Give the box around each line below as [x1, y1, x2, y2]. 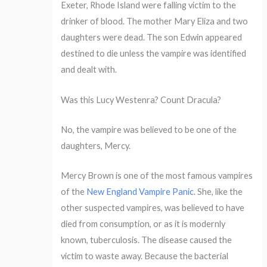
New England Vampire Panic [86, 187, 194, 197]
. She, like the [194, 187, 243, 197]
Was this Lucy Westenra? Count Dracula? [61, 94, 222, 105]
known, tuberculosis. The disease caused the [61, 235, 232, 246]
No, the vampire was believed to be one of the [61, 124, 237, 135]
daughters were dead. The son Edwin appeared [61, 32, 243, 43]
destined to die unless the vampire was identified [61, 48, 247, 59]
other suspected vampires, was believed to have [61, 203, 245, 213]
